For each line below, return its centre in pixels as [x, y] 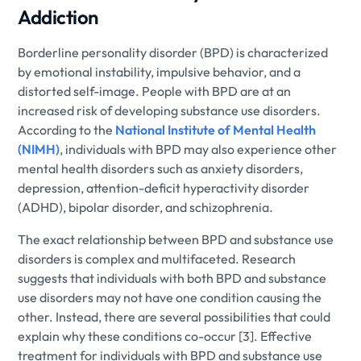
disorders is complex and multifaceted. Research [157, 258]
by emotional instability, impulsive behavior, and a [160, 71]
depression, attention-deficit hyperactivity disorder [164, 187]
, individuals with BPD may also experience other [199, 149]
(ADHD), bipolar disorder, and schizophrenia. [146, 207]
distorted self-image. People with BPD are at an [155, 91]
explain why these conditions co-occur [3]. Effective [165, 336]
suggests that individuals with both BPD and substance [172, 278]
